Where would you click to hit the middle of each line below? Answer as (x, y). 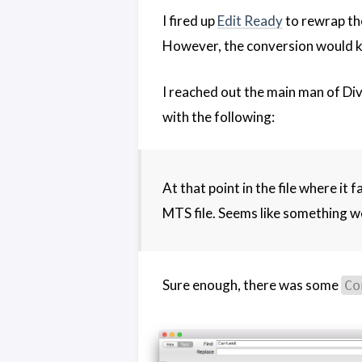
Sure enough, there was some (252, 284)
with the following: (219, 116)
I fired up (190, 21)
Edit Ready (250, 21)
